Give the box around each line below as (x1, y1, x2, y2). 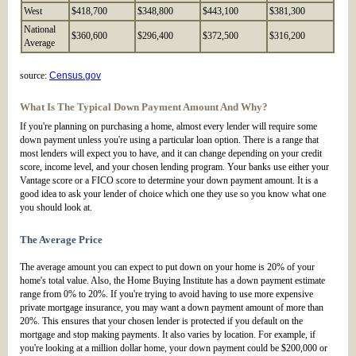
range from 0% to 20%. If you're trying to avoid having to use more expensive (20, 288, 313, 300)
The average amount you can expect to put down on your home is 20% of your (20, 261, 315, 273)
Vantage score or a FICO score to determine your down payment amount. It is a (20, 175, 318, 187)
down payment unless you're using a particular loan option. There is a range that (20, 134, 319, 146)
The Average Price (20, 234, 103, 246)
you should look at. (20, 202, 92, 214)
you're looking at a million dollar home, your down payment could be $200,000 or (20, 342, 327, 354)
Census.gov (49, 70, 101, 82)
